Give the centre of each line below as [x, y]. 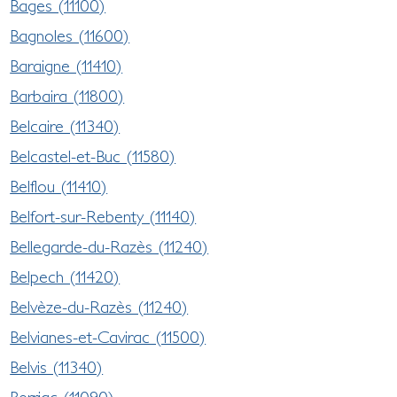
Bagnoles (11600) [70, 35]
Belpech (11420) [65, 276]
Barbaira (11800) [67, 95]
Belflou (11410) [59, 186]
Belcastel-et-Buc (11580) [93, 156]
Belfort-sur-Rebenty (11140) [103, 216]
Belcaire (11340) [65, 125]
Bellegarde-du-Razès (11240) [109, 246]
